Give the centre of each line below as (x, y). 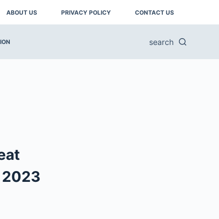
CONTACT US (155, 12)
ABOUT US (22, 12)
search (161, 42)
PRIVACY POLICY (86, 12)
